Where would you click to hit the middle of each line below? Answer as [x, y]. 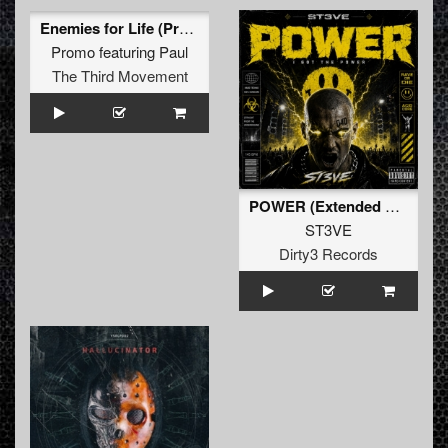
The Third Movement [119, 76]
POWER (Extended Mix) [392, 206]
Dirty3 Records [328, 254]
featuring [127, 52]
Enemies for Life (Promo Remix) [186, 28]
